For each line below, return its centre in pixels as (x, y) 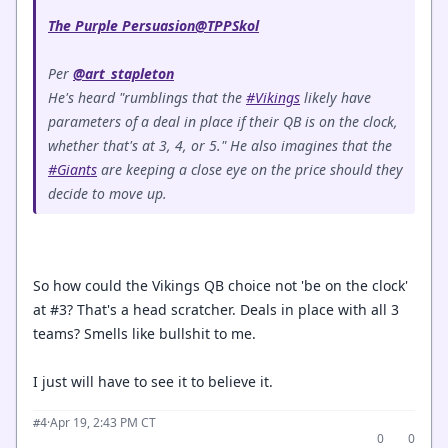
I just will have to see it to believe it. (153, 381)
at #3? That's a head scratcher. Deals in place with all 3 (216, 309)
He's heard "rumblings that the (147, 97)
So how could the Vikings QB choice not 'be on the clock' (220, 285)
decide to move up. (107, 193)
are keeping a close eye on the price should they (250, 169)
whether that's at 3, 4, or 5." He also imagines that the (220, 145)
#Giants (72, 169)
